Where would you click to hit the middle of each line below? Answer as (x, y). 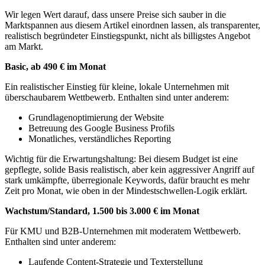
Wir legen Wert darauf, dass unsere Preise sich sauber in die (115, 15)
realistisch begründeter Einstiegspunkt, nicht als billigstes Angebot (127, 36)
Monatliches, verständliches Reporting (100, 139)
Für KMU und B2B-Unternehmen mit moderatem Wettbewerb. (123, 231)
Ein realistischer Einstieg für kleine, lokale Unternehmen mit (117, 87)
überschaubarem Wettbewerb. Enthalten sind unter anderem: (117, 98)
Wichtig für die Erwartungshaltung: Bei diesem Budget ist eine (121, 159)
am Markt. (24, 47)
